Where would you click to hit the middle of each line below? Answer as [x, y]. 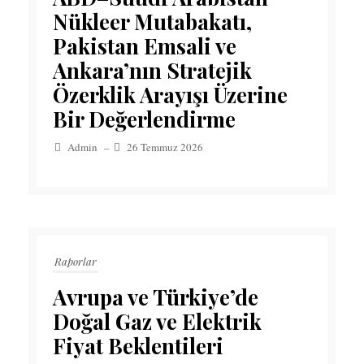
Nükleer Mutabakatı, [152, 22]
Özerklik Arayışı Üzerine [170, 95]
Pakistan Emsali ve [145, 46]
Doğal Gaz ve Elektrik [157, 322]
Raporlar [76, 262]
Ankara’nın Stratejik [152, 71]
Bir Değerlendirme [144, 119]
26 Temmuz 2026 [165, 147]
